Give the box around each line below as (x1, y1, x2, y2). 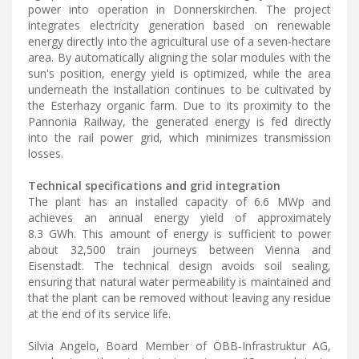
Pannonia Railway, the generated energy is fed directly (28, 113, 331, 129)
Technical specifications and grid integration (28, 177, 280, 193)
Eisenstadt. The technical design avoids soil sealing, (28, 257, 331, 273)
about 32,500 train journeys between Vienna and (28, 241, 331, 257)
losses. (28, 145, 63, 161)
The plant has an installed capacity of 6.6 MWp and (28, 193, 331, 209)
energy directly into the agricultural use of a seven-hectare (28, 33, 331, 49)
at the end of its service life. (28, 305, 171, 321)
